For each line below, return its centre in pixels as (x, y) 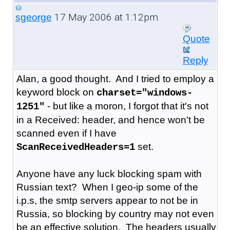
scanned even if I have (66, 133)
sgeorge (33, 17)
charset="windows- (144, 93)
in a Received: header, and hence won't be (110, 120)
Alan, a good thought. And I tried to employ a (115, 79)
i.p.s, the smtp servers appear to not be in (107, 200)
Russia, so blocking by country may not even (115, 214)
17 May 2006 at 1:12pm (105, 17)
